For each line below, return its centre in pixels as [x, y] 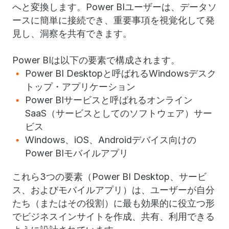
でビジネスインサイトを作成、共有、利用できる [113, 216]
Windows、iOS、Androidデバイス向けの [111, 140]
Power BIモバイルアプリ [77, 153]
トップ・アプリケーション [80, 87]
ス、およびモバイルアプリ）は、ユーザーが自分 [113, 190]
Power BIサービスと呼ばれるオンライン [109, 100]
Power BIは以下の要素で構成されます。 [96, 60]
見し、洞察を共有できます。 [72, 33]
